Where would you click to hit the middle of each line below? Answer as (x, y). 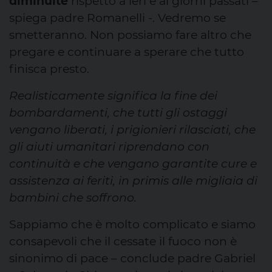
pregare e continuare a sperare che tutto (127, 52)
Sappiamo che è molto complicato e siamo (132, 224)
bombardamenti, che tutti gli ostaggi (118, 112)
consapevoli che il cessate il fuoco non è (123, 241)
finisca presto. (49, 69)
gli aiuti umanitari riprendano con (109, 146)
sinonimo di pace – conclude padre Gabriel (132, 258)
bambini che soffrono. (73, 197)
